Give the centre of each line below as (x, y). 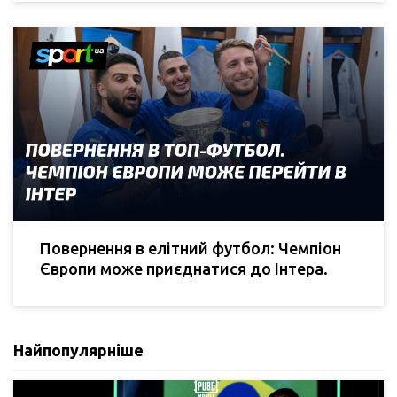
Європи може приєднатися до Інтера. (184, 268)
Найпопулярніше (78, 350)
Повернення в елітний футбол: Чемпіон (191, 248)
